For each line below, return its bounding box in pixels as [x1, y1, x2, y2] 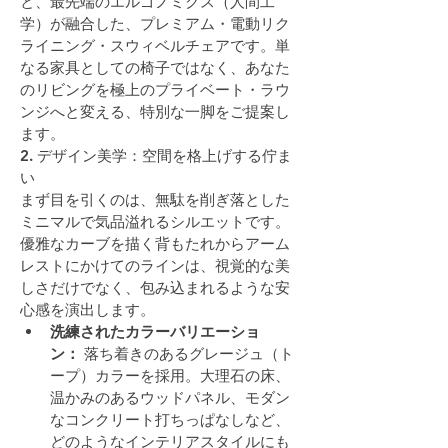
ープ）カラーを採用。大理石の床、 [50, 365, 290, 385]
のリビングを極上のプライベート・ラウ [20, 79, 290, 99]
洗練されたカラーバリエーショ [50, 321, 260, 341]
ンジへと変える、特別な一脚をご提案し [20, 101, 290, 121]
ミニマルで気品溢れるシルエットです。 [20, 211, 290, 231]
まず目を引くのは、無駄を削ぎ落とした [20, 189, 290, 209]
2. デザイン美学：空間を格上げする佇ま [20, 145, 292, 165]
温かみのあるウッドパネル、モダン [50, 387, 290, 407]
